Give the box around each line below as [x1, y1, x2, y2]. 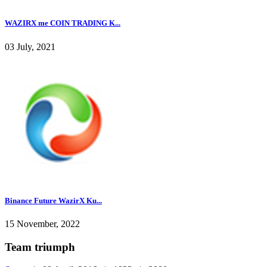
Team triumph [5, 240, 75, 253]
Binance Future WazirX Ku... [5, 195, 102, 205]
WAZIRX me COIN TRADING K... [5, 18, 120, 28]
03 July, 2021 [5, 41, 55, 52]
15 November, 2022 [5, 218, 80, 229]
